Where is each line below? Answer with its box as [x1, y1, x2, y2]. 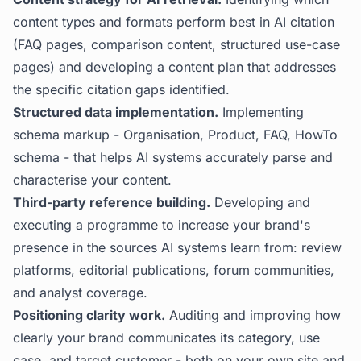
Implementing [218, 104, 304, 120]
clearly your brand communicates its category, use [13, 330, 320, 346]
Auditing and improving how [165, 307, 341, 323]
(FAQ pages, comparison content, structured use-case [13, 36, 340, 52]
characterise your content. [13, 172, 172, 188]
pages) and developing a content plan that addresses [13, 59, 336, 75]
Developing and [210, 194, 310, 210]
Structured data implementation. [13, 104, 218, 120]
